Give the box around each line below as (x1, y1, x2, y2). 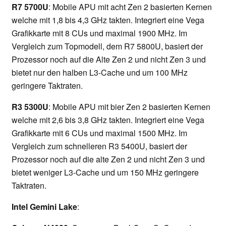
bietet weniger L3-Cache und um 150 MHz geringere (12, 166, 199, 179)
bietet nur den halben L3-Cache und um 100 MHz (12, 67, 188, 79)
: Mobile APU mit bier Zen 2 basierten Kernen (48, 101, 210, 113)
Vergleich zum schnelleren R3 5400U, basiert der (12, 140, 187, 152)
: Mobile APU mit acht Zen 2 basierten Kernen (48, 1, 212, 13)
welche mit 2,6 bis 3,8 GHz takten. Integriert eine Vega (12, 114, 204, 126)
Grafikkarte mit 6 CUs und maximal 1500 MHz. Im (12, 127, 187, 139)
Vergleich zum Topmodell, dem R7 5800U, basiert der (12, 40, 203, 52)
